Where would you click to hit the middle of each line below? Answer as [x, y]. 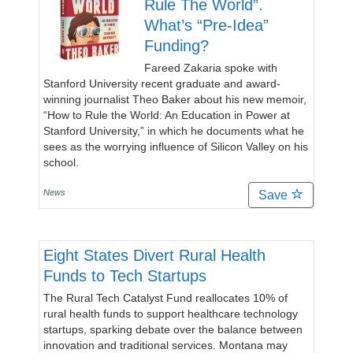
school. [61, 162]
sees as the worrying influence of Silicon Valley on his [176, 147]
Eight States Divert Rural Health [154, 255]
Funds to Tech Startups [125, 276]
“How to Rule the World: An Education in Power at [167, 115]
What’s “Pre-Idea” [206, 25]
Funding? [176, 46]
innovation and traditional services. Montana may [165, 345]
